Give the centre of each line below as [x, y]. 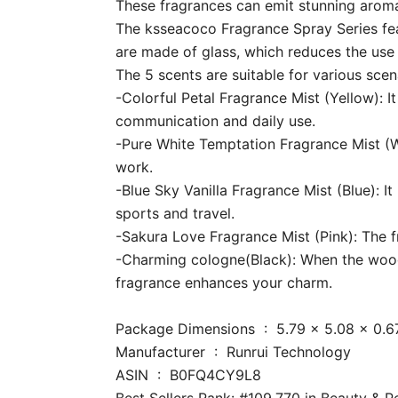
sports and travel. [175, 213]
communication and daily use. [215, 120]
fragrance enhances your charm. [223, 282]
